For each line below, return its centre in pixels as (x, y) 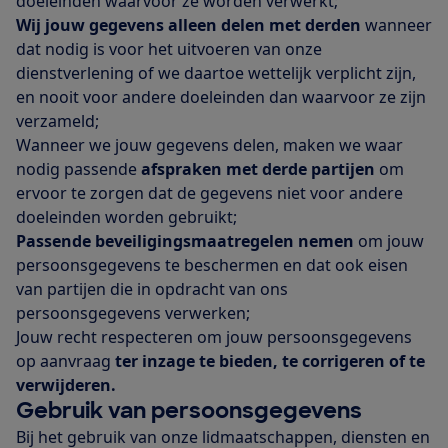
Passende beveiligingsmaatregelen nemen (185, 241)
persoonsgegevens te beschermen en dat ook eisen (212, 265)
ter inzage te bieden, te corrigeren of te (270, 361)
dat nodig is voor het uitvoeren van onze (169, 49)
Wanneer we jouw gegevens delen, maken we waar (209, 145)
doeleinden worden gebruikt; (126, 217)
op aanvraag (65, 361)
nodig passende (78, 169)
